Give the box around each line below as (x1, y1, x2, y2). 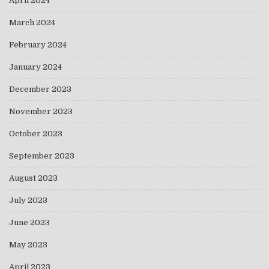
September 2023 (9, 151, 74, 160)
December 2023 (9, 84, 71, 94)
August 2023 (9, 173, 58, 183)
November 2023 (9, 106, 73, 116)
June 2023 (9, 217, 50, 227)
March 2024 (9, 17, 55, 27)
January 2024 (9, 62, 62, 71)
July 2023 (9, 195, 47, 205)
